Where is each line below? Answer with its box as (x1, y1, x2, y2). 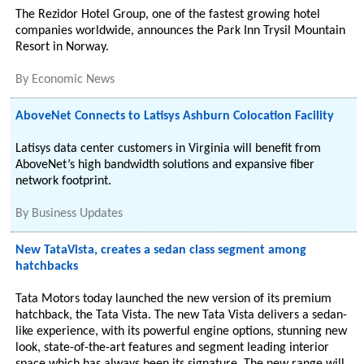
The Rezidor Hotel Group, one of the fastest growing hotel (15, 8, 321, 21)
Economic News (32, 73, 115, 86)
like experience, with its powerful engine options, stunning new (15, 325, 348, 338)
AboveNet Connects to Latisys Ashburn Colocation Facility (15, 110, 335, 123)
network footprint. (15, 175, 112, 188)
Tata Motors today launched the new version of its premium (15, 292, 332, 305)
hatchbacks (15, 260, 79, 273)
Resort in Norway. (15, 41, 110, 54)
